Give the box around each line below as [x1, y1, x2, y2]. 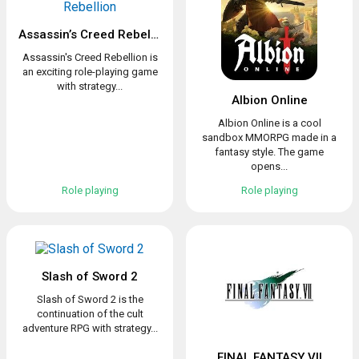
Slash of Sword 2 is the [36, 293, 143, 305]
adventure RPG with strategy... [22, 322, 158, 334]
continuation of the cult [36, 308, 143, 320]
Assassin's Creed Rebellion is [22, 51, 158, 63]
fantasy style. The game [215, 146, 324, 158]
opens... [251, 160, 288, 172]
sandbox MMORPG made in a [202, 131, 337, 143]
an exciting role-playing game [22, 66, 158, 78]
